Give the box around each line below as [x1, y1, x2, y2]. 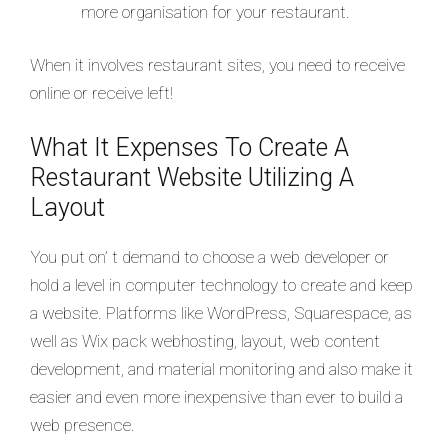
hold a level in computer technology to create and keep [30, 274, 413, 295]
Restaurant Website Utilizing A [30, 162, 354, 192]
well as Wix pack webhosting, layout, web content [30, 330, 380, 351]
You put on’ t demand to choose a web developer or [30, 246, 389, 267]
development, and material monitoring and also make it [30, 358, 413, 379]
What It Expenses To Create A [30, 132, 349, 162]
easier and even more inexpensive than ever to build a [30, 386, 403, 407]
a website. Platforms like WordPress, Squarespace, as [30, 302, 412, 323]
